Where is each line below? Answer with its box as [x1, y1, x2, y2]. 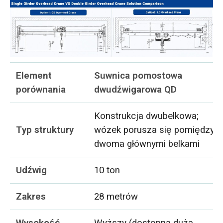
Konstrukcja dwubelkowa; [94, 109, 199, 123]
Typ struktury [16, 122, 74, 137]
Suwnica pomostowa [94, 68, 183, 83]
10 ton [94, 163, 120, 177]
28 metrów [94, 189, 138, 204]
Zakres [16, 189, 46, 204]
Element [16, 68, 52, 83]
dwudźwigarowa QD [94, 82, 177, 97]
